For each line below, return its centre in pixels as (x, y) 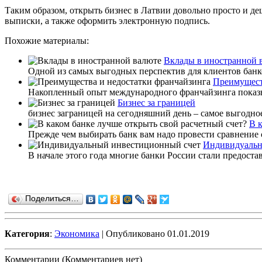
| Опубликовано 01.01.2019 (154, 233)
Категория (27, 233)
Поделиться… (52, 198)
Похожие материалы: (47, 40)
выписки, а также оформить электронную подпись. (107, 20)
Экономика (77, 233)
